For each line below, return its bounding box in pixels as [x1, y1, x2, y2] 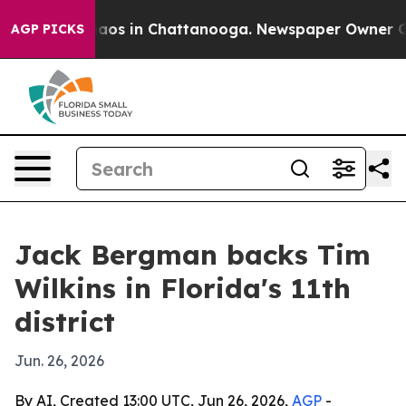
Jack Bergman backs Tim [14, 237, 371, 272]
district [14, 304, 115, 339]
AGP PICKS [11, 21, 84, 37]
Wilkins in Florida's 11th [14, 271, 351, 305]
